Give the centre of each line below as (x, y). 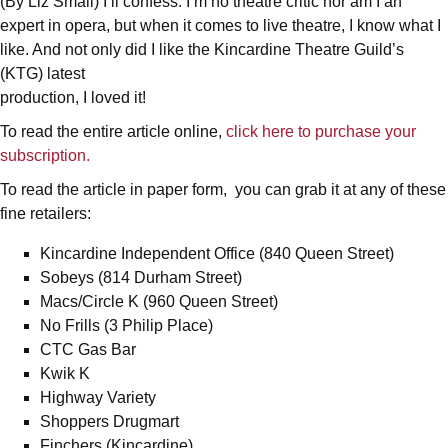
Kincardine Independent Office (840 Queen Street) (217, 253)
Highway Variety (98, 397)
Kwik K (65, 373)
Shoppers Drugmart (109, 421)
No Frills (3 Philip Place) (126, 325)
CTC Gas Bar (88, 349)
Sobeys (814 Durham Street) (141, 277)
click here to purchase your (321, 131)
